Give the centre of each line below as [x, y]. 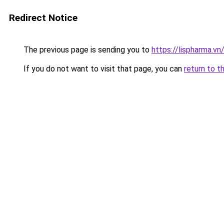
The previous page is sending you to [86, 50]
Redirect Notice [43, 18]
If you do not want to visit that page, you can [103, 69]
